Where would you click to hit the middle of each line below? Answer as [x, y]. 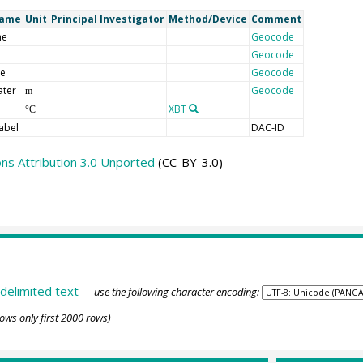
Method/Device [207, 19]
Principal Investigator [107, 19]
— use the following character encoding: [170, 291]
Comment [276, 19]
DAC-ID [267, 128]
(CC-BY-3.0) [188, 162]
